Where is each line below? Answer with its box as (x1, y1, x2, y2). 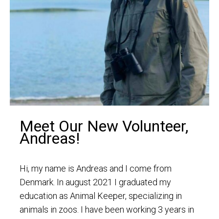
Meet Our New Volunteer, (20, 116, 188, 135)
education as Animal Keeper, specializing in (20, 190, 182, 201)
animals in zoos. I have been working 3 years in (20, 204, 194, 215)
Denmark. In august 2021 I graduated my (20, 176, 171, 187)
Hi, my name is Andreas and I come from (20, 163, 172, 174)
